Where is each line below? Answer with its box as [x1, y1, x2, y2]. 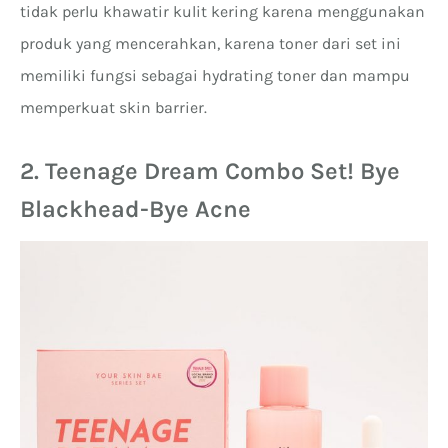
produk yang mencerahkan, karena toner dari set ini [20, 33, 401, 53]
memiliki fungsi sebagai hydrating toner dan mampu [20, 65, 410, 85]
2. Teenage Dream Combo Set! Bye [20, 156, 400, 185]
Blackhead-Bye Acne [20, 194, 251, 223]
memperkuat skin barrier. [20, 97, 207, 117]
